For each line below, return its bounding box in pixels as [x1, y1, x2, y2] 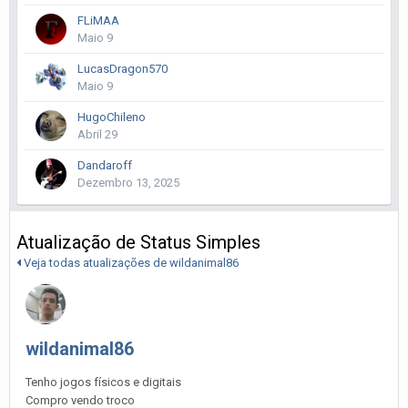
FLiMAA [77, 14, 119, 27]
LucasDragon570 [77, 62, 168, 76]
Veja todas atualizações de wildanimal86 [21, 256, 239, 270]
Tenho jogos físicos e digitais [25, 375, 184, 389]
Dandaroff [77, 158, 132, 172]
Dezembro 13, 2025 [77, 176, 179, 189]
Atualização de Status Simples [16, 231, 260, 253]
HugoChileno [77, 110, 146, 124]
